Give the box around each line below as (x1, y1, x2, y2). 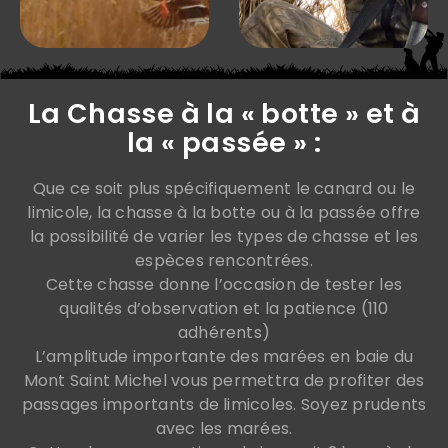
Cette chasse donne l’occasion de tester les (45, 272, 403, 296)
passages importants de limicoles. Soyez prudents (21, 392, 427, 416)
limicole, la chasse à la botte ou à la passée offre (27, 200, 421, 224)
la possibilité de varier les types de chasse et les (29, 224, 419, 248)
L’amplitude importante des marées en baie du (34, 344, 414, 368)
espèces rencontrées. (135, 248, 313, 272)
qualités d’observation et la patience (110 (59, 296, 389, 320)
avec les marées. (155, 416, 293, 440)
